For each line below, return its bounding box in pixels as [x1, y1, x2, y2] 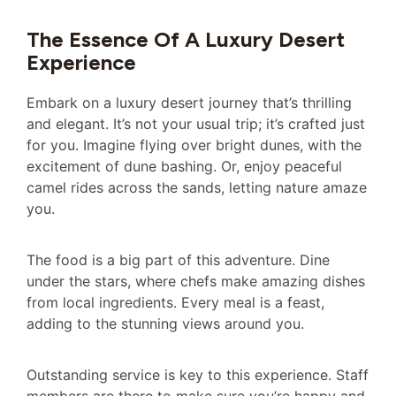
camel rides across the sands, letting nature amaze [27, 178, 367, 196]
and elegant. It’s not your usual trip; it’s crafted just [27, 114, 365, 133]
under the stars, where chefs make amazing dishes [27, 271, 365, 290]
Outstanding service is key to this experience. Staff [27, 366, 369, 385]
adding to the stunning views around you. [27, 314, 304, 332]
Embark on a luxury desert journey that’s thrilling [27, 93, 352, 111]
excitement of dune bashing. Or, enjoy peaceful [27, 156, 342, 175]
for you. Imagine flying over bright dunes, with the [27, 135, 362, 154]
